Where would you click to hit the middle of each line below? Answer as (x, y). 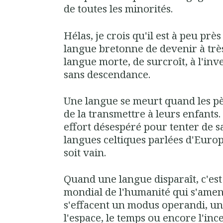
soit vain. (85, 152)
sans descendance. (109, 74)
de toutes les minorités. (118, 9)
